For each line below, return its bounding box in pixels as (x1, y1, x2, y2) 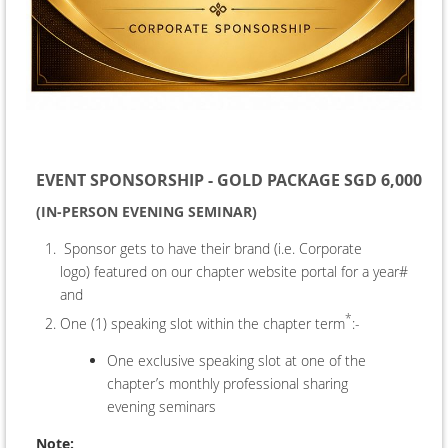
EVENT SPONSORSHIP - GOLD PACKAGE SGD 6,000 (36, 168, 422, 191)
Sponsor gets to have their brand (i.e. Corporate (60, 238, 362, 258)
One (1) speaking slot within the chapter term (60, 314, 345, 334)
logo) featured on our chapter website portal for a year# (60, 261, 408, 281)
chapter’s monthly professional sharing (107, 374, 348, 394)
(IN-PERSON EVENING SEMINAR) (36, 201, 257, 221)
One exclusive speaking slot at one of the (107, 351, 366, 371)
